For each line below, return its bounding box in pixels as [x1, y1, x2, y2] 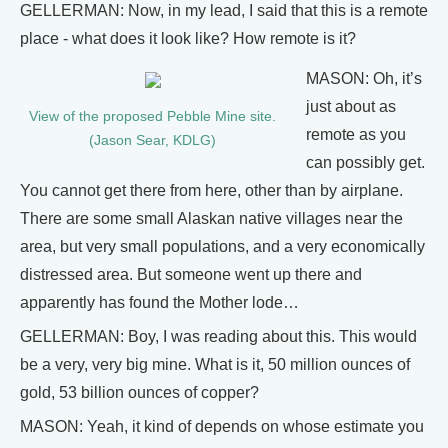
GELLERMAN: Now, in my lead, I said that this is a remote [20, 2, 428, 19]
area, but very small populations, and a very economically [20, 238, 425, 255]
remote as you [306, 126, 406, 143]
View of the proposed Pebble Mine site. [29, 109, 276, 124]
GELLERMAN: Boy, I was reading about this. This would [20, 328, 417, 345]
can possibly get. [306, 154, 425, 171]
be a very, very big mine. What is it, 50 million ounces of [20, 356, 410, 373]
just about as [306, 98, 396, 115]
